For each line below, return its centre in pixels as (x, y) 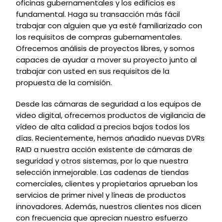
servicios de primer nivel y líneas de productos (101, 195)
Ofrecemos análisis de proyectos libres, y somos (105, 48)
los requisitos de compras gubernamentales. (99, 37)
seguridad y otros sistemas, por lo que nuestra (102, 161)
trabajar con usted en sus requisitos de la (93, 71)
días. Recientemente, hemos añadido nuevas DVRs (110, 138)
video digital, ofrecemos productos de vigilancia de (111, 115)
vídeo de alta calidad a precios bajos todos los (103, 127)
